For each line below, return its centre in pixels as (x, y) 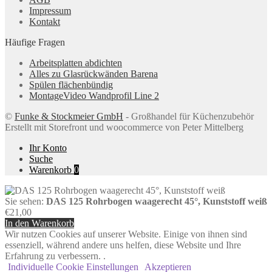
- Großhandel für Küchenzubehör (189, 117)
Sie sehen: (25, 202)
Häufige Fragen (35, 42)
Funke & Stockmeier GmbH (69, 117)
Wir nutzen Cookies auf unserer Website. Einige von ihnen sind (126, 234)
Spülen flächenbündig (71, 85)
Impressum (50, 11)
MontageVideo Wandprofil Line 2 (94, 96)
